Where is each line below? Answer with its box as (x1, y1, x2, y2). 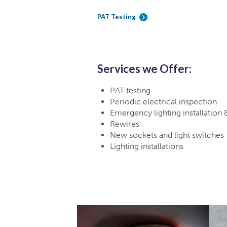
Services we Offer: (97, 62, 192, 76)
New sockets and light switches (110, 130, 224, 140)
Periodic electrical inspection (110, 97, 217, 107)
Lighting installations (110, 141, 183, 152)
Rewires (110, 119, 139, 129)
